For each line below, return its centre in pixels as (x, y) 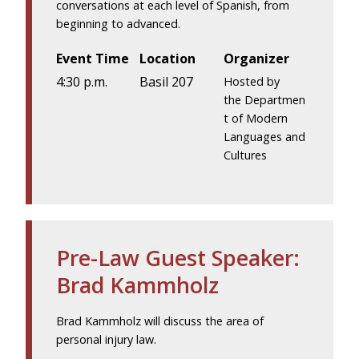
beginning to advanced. (118, 24)
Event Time (93, 58)
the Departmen (264, 99)
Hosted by (251, 81)
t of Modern (255, 118)
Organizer (256, 58)
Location (168, 58)
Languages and (264, 136)
